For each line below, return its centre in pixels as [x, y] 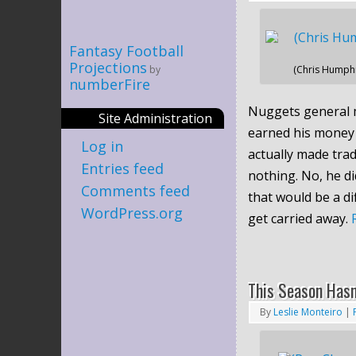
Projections [108, 67]
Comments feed [135, 190]
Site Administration [155, 118]
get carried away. [300, 218]
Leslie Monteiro [308, 311]
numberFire [110, 84]
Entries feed [122, 168]
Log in [102, 146]
